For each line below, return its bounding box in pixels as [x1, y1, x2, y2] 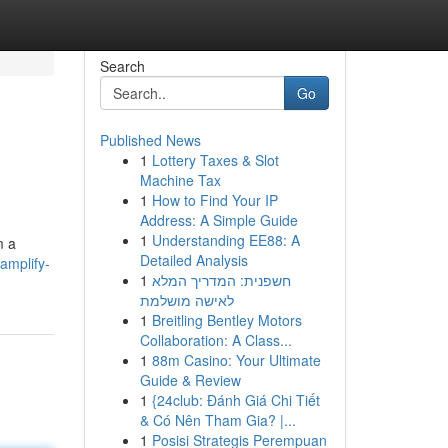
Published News [99, 130, 201, 150]
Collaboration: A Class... [139, 330, 292, 350]
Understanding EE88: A [151, 230, 300, 250]
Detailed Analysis [139, 250, 248, 270]
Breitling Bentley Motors [151, 310, 302, 330]
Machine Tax [139, 170, 221, 190]
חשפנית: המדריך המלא [151, 270, 291, 290]
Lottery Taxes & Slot [151, 150, 279, 170]
